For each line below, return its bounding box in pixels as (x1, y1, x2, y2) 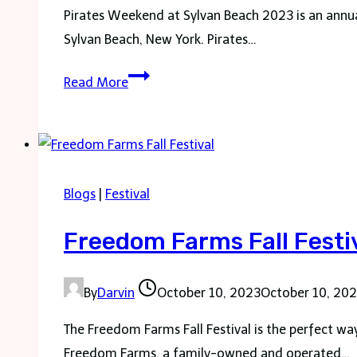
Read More (64, 74, 128, 90)
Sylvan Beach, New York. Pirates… (64, 31, 257, 47)
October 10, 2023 (157, 284, 261, 300)
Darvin (97, 284, 135, 300)
